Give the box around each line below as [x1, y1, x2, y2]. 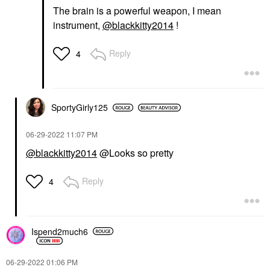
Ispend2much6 [31, 225, 88, 237]
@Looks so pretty [97, 146, 174, 160]
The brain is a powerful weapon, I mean [53, 4, 221, 18]
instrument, [53, 18, 102, 33]
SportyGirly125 [51, 101, 108, 114]
